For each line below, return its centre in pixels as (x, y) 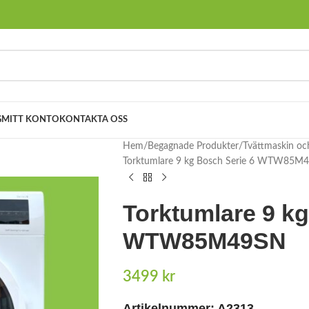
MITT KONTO (30, 120)
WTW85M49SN (204, 241)
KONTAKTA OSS (93, 120)
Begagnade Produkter (193, 146)
